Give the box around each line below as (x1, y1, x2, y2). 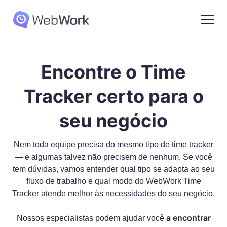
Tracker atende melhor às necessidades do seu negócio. (12, 189, 215, 198)
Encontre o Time (41, 61, 186, 83)
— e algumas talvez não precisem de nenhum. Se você (15, 153, 212, 161)
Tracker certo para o (23, 85, 204, 107)
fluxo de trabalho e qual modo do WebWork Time (26, 177, 201, 185)
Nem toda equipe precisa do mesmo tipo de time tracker (14, 140, 213, 149)
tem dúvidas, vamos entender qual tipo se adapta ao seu (12, 165, 215, 173)
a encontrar (166, 213, 211, 223)
